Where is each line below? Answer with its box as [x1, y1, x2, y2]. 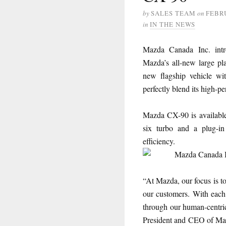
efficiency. [143, 135, 175, 146]
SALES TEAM [151, 8, 196, 18]
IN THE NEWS [150, 19, 195, 29]
